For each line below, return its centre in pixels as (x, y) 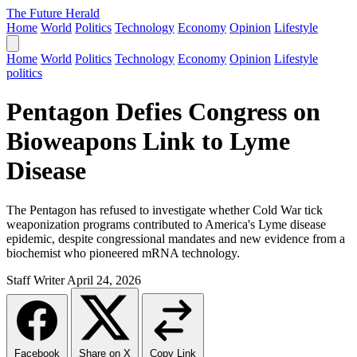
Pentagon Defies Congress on (163, 112)
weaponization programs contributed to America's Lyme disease (166, 224)
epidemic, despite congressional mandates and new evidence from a (176, 238)
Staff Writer (35, 280)
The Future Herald (53, 13)
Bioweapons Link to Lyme (148, 141)
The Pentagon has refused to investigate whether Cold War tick (165, 210)
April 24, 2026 (104, 280)
